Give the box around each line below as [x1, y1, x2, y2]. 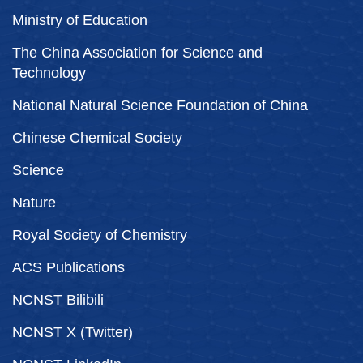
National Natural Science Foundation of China [12, 96, 308, 113]
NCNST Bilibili [12, 291, 104, 308]
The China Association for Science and [12, 44, 263, 61]
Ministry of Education [12, 11, 147, 28]
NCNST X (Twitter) [12, 323, 133, 340]
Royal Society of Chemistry [12, 226, 187, 243]
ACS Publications [12, 258, 125, 275]
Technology [12, 64, 86, 81]
